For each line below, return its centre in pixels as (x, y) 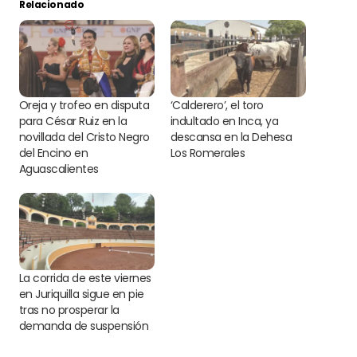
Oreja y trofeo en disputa (84, 105)
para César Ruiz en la (73, 121)
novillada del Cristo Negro (84, 137)
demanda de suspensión (84, 326)
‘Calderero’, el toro (217, 105)
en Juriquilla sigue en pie (82, 294)
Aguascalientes (59, 169)
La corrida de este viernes (85, 278)
